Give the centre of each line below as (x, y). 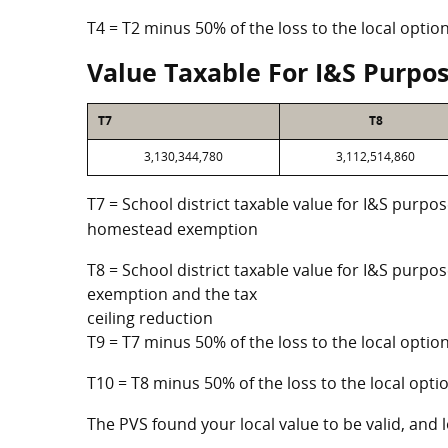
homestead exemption (172, 229)
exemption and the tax (172, 294)
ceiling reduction (150, 318)
